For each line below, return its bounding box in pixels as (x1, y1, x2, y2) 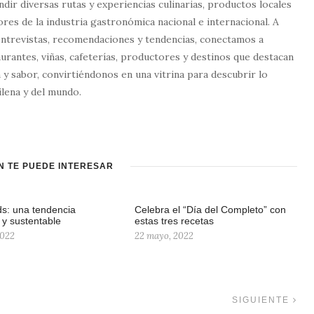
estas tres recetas (135, 215, 214, 227)
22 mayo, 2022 (135, 230, 193, 243)
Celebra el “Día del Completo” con (135, 204, 286, 216)
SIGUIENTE (232, 295, 293, 306)
